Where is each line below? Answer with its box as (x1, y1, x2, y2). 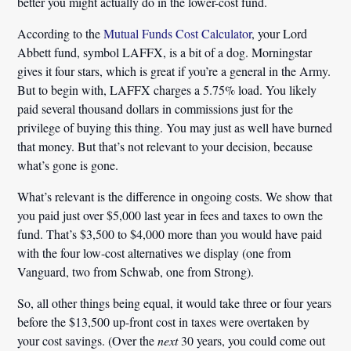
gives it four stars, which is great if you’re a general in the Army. (17, 62, 331, 79)
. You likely (259, 81, 317, 98)
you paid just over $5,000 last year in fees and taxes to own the (17, 206, 324, 223)
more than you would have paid (165, 225, 323, 242)
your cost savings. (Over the (17, 331, 158, 349)
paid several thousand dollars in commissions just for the (17, 100, 294, 117)
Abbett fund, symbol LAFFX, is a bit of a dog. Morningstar (17, 43, 313, 60)
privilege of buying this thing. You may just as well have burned (17, 118, 333, 136)
